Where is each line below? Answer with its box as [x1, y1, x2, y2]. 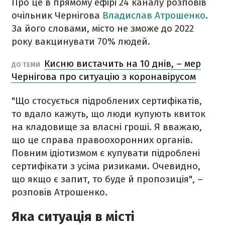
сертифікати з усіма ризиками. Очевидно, [12, 160, 200, 172]
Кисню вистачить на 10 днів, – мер [44, 58, 201, 70]
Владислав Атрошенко [100, 10, 205, 22]
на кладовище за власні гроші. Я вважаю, [12, 121, 202, 133]
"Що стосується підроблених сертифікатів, [12, 95, 202, 107]
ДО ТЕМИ [12, 61, 42, 69]
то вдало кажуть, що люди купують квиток [12, 108, 205, 120]
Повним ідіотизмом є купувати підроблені [12, 147, 200, 159]
